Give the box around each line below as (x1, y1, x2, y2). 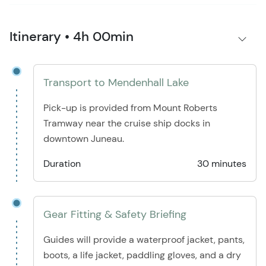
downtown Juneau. (43, 132, 124, 145)
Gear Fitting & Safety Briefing (43, 207, 186, 222)
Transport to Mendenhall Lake (43, 75, 189, 90)
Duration (43, 157, 81, 170)
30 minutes (197, 157, 246, 170)
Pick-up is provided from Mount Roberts (43, 102, 217, 115)
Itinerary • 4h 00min (9, 28, 134, 46)
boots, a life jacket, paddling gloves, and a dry (43, 249, 241, 262)
